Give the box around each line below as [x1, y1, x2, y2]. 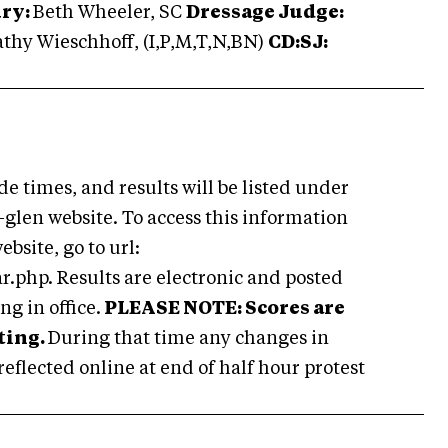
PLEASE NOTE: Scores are [101, 300, 345, 318]
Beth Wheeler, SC [33, 4, 186, 22]
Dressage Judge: [186, 4, 344, 22]
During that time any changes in [48, 330, 329, 348]
